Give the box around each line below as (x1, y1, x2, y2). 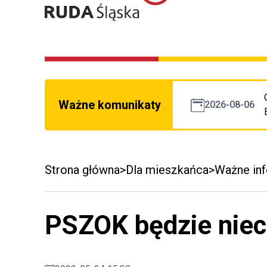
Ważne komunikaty (58, 98, 161, 113)
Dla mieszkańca (126, 163, 209, 178)
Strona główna (45, 163, 120, 178)
